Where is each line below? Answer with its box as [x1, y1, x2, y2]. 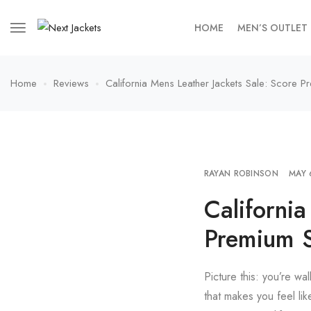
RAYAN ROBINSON [203, 167, 278, 180]
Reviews [53, 75, 89, 91]
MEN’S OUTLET [237, 21, 308, 35]
